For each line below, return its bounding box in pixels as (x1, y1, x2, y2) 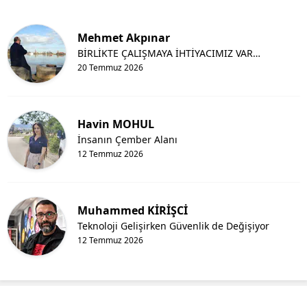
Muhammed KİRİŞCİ (77, 203, 188, 219)
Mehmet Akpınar (77, 30, 170, 46)
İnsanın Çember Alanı (77, 133, 177, 147)
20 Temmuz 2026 (77, 62, 143, 74)
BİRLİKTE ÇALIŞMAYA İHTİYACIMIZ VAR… (77, 47, 260, 60)
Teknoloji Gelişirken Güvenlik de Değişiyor (77, 219, 269, 233)
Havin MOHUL (77, 116, 154, 132)
